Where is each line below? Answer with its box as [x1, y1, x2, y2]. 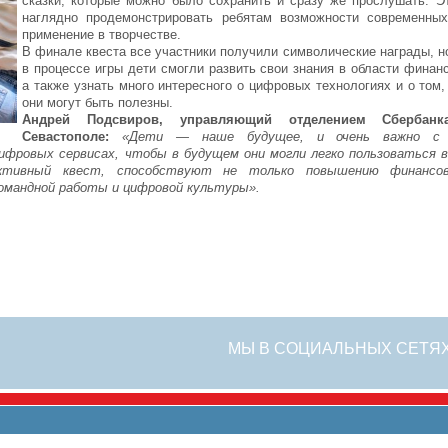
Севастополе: [22, 128, 109, 144]
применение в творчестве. [22, 26, 181, 42]
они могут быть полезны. [22, 94, 173, 110]
